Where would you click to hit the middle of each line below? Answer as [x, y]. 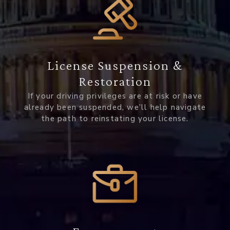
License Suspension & [115, 66]
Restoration [115, 82]
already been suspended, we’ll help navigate [115, 108]
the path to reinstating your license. [115, 119]
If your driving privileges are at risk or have [115, 96]
